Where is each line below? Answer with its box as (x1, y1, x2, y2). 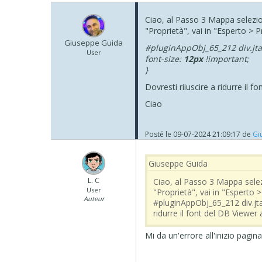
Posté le (145, 129, 174, 139)
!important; (205, 53, 250, 64)
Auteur (83, 194, 104, 203)
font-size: (145, 53, 184, 64)
